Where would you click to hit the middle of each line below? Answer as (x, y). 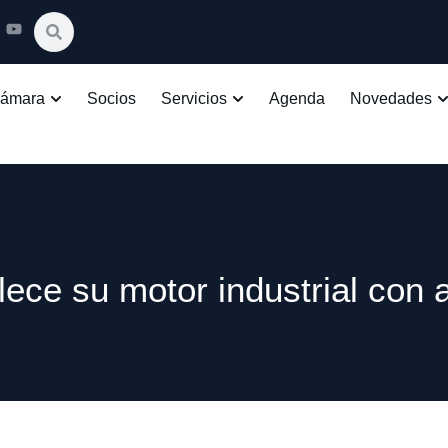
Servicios (194, 98)
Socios (111, 98)
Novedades (391, 98)
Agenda (297, 98)
